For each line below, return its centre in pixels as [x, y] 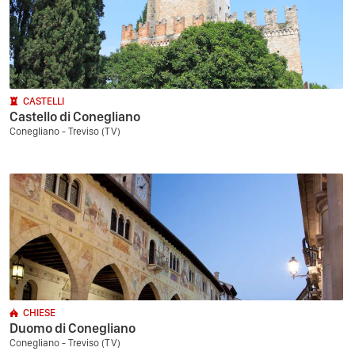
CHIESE [39, 313]
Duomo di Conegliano [73, 328]
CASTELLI [44, 101]
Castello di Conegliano [75, 116]
